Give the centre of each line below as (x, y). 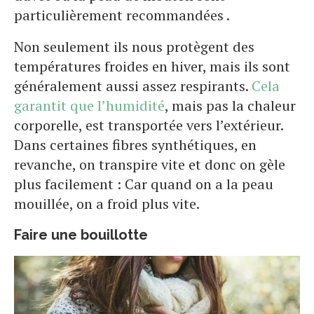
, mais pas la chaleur (230, 106)
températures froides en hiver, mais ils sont (152, 67)
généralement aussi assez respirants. (133, 86)
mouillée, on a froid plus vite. (108, 204)
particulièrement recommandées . (122, 15)
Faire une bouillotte (81, 235)
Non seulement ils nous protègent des (134, 47)
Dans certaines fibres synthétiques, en (135, 145)
